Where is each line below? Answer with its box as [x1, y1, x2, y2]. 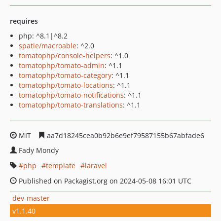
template [46, 161, 75, 170]
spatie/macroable [19, 41, 76, 50]
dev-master [12, 193, 50, 203]
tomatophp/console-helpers [19, 51, 110, 60]
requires [10, 16, 38, 26]
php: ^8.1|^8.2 [19, 31, 68, 40]
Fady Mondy [19, 146, 59, 155]
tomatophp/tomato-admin [19, 61, 105, 70]
